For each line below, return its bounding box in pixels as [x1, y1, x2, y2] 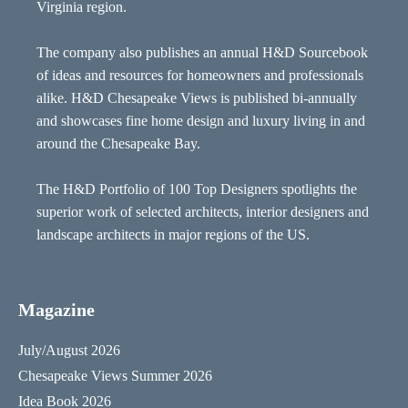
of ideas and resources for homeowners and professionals [36, 67, 363, 84]
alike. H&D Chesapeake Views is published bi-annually [36, 90, 357, 107]
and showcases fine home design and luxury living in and [36, 113, 365, 129]
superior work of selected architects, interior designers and [36, 204, 369, 220]
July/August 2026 [18, 342, 120, 358]
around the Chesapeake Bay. [36, 136, 200, 152]
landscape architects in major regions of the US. [36, 227, 310, 243]
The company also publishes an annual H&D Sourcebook [36, 45, 368, 61]
